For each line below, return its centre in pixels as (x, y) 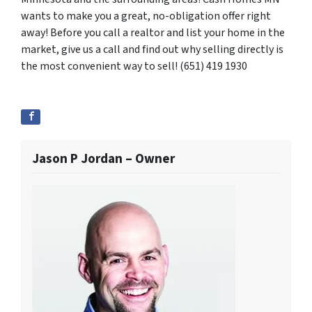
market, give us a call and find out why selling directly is (152, 49)
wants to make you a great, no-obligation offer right (146, 16)
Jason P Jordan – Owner (103, 158)
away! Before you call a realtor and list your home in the (153, 32)
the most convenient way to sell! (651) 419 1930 (134, 66)
